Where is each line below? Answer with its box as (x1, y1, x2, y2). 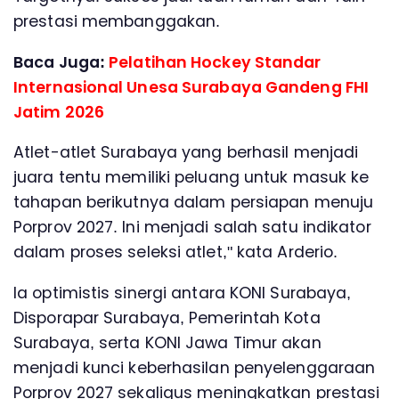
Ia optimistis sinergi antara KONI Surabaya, (13, 281, 352, 304)
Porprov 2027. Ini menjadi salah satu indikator (13, 216, 371, 239)
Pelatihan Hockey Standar (109, 51, 322, 73)
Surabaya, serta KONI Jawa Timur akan (13, 331, 322, 354)
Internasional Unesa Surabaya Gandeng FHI (13, 76, 370, 98)
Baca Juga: (13, 51, 110, 73)
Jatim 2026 (13, 101, 104, 123)
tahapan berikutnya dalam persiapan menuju (13, 191, 374, 214)
